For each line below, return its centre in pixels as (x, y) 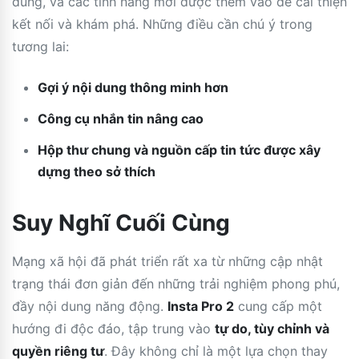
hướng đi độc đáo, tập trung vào (113, 328)
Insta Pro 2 (201, 306)
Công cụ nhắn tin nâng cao (121, 118)
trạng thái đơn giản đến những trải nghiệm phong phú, (176, 283)
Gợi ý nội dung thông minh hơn (133, 87)
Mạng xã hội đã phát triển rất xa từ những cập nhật (167, 261)
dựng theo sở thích (97, 171)
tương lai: (40, 46)
